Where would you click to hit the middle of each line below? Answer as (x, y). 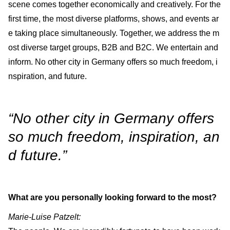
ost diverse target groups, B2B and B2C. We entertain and (113, 47)
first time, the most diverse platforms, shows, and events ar (113, 18)
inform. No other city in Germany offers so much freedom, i (113, 62)
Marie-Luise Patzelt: (44, 217)
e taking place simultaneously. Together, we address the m (114, 33)
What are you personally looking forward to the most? (112, 197)
